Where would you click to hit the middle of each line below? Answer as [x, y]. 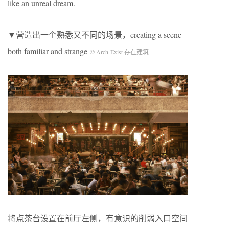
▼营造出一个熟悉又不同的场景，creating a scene [95, 34]
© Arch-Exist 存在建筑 [119, 51]
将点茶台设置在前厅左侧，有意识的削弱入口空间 [98, 218]
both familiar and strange [49, 51]
